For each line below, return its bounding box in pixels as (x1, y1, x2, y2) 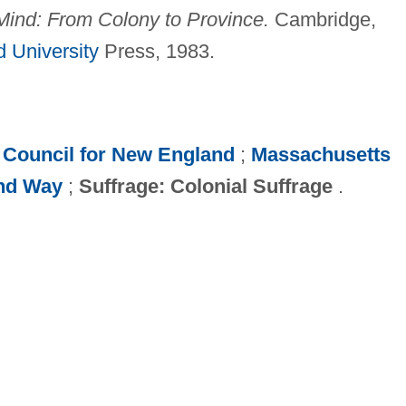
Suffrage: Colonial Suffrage (78, 174, 333, 198)
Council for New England (2, 142, 235, 166)
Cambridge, (268, 7, 376, 31)
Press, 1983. (98, 39, 215, 63)
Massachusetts (250, 142, 391, 166)
